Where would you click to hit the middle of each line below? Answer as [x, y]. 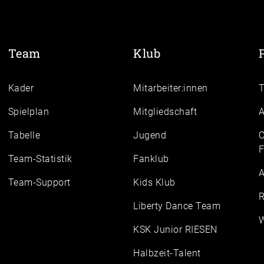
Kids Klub [154, 183]
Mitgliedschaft [165, 112]
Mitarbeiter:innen [171, 88]
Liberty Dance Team [177, 206]
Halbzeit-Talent [167, 253]
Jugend [150, 136]
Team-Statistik [40, 159]
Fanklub [151, 159]
